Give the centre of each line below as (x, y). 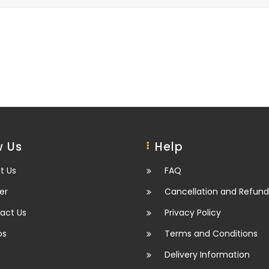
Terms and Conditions (211, 234)
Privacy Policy (193, 213)
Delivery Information (207, 255)
